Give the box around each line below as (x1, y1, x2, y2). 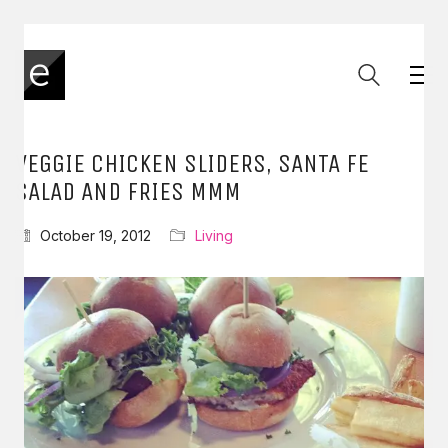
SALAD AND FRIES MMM (15, 176, 241, 207)
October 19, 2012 (40, 227, 151, 244)
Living (195, 227, 233, 244)
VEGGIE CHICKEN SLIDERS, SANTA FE (15, 148, 369, 179)
